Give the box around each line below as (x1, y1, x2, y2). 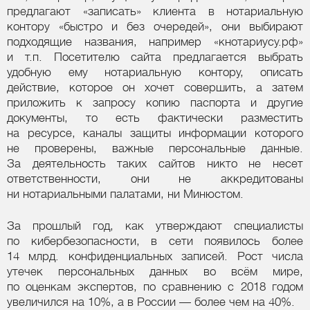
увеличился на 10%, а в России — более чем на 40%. (7, 295, 295, 309)
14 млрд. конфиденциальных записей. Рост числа (7, 249, 303, 263)
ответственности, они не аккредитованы (7, 172, 303, 186)
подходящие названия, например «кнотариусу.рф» (7, 35, 303, 49)
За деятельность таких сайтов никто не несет (7, 157, 303, 171)
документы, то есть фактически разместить (7, 111, 303, 125)
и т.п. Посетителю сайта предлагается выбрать (7, 51, 303, 64)
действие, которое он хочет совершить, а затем (7, 81, 303, 95)
